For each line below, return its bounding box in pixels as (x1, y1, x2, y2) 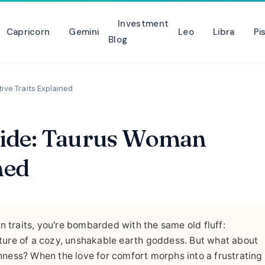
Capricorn (6, 25, 50, 38)
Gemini (69, 25, 99, 38)
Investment (118, 18, 169, 30)
